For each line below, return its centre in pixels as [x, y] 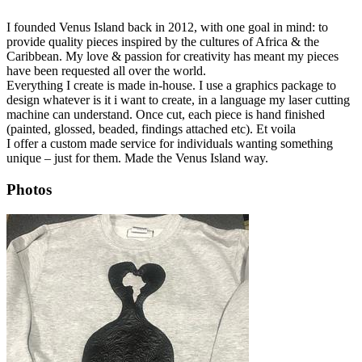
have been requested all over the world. [106, 71]
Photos [29, 189]
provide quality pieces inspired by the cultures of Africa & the [163, 42]
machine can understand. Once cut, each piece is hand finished [166, 115]
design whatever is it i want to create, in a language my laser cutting [178, 100]
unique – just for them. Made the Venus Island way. [137, 158]
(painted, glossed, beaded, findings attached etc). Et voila [151, 129]
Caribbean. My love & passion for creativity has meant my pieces [173, 57]
